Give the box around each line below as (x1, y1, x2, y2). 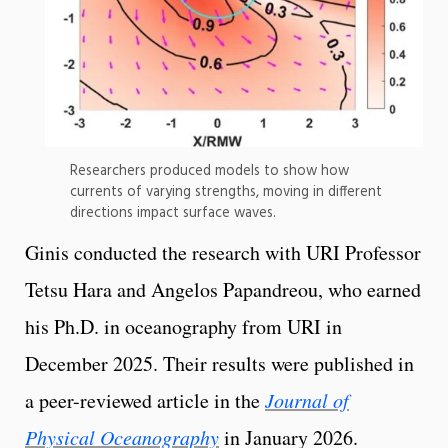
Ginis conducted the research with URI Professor (25, 238, 421, 266)
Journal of (265, 386, 349, 413)
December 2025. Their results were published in (25, 349, 414, 377)
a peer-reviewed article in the (25, 386, 265, 414)
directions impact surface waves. (70, 201, 276, 225)
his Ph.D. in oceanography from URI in (25, 312, 342, 340)
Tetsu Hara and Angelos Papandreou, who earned (25, 275, 421, 303)
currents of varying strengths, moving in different (70, 180, 382, 204)
